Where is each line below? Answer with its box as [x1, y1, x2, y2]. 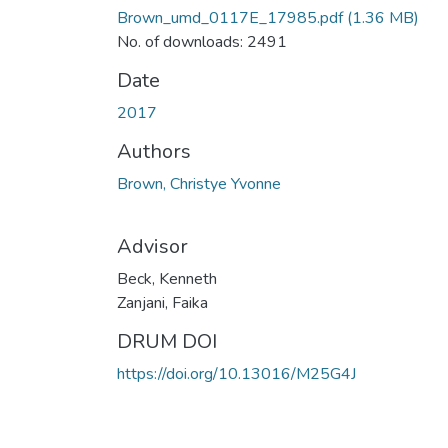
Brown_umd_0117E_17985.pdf [117, 6, 343, 29]
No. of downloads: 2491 [117, 30, 287, 53]
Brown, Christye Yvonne [117, 172, 281, 195]
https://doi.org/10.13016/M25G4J [117, 362, 356, 385]
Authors [117, 137, 191, 165]
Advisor [117, 232, 188, 260]
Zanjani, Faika [117, 291, 208, 314]
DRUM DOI [117, 327, 217, 355]
